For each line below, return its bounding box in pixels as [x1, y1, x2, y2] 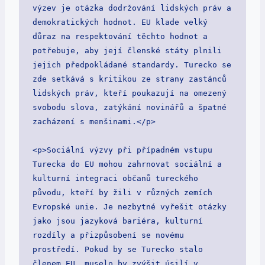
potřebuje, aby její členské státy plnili [32, 46, 222, 55]
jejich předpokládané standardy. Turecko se [32, 60, 231, 69]
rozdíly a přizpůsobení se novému [32, 230, 184, 240]
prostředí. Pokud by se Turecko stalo [32, 244, 203, 254]
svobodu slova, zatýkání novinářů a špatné [32, 102, 227, 112]
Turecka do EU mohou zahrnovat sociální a [32, 159, 222, 169]
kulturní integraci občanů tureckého [32, 173, 198, 183]
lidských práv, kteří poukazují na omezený [32, 88, 227, 98]
